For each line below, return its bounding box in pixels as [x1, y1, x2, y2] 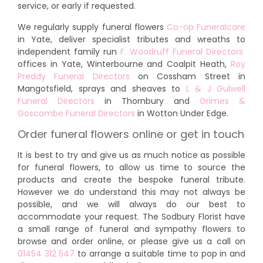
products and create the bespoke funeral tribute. [18, 173, 245, 186]
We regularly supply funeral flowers [18, 21, 167, 33]
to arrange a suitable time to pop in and [75, 247, 246, 259]
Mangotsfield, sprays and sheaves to [18, 83, 186, 95]
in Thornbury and [95, 95, 200, 107]
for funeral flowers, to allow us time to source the [18, 161, 245, 173]
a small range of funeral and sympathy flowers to [18, 222, 245, 235]
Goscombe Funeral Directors [18, 107, 135, 120]
